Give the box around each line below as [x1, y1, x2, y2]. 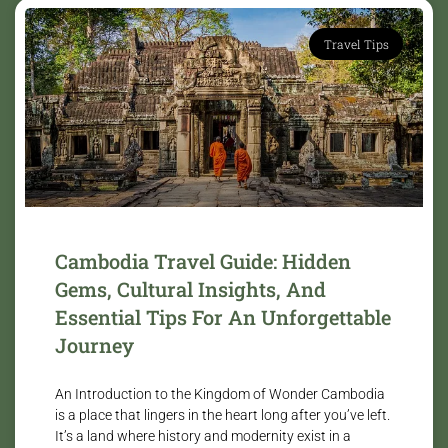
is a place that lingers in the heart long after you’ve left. [55, 406, 390, 423]
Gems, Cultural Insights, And [55, 275, 326, 302]
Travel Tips [323, 35, 389, 52]
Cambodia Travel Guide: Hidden [55, 247, 351, 274]
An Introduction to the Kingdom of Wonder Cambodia [55, 385, 385, 402]
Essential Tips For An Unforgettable [55, 303, 391, 330]
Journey [55, 331, 134, 358]
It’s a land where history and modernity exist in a [55, 427, 351, 444]
